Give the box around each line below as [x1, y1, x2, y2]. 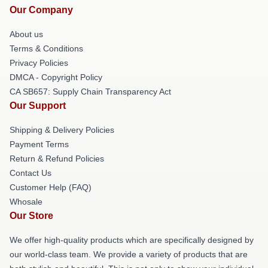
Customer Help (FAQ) [10, 182, 92, 192]
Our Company [10, 5, 73, 15]
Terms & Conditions [10, 44, 83, 53]
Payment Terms [10, 139, 69, 149]
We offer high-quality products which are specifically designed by [10, 235, 254, 245]
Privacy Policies [10, 58, 68, 68]
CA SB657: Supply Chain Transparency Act [10, 87, 171, 96]
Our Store [10, 211, 53, 221]
